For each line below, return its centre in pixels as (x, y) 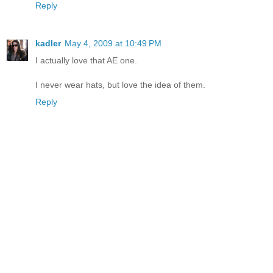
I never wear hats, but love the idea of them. (120, 85)
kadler (48, 44)
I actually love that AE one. (86, 61)
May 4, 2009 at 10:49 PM (113, 44)
